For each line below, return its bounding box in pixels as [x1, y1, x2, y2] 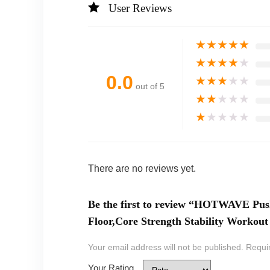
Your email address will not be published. [87, 243, 243, 253]
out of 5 [135, 81, 165, 92]
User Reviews [108, 2, 172, 15]
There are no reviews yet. [87, 163, 196, 174]
